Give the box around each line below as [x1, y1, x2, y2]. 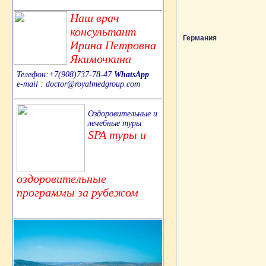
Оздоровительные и [88, 109, 157, 118]
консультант [70, 24, 136, 38]
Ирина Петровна [70, 38, 156, 52]
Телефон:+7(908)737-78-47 [17, 69, 114, 79]
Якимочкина [70, 52, 131, 65]
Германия [183, 34, 217, 42]
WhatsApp [114, 69, 149, 79]
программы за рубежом [17, 185, 138, 199]
